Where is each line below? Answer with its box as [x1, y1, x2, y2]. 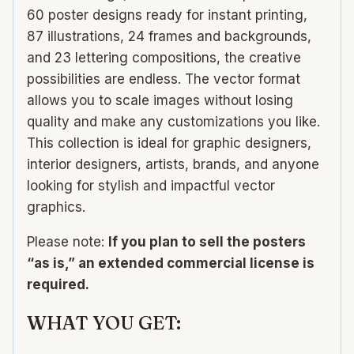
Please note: [27, 234, 108, 250]
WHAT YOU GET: [27, 311, 181, 335]
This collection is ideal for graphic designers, [27, 135, 311, 152]
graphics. [27, 199, 85, 216]
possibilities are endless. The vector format [27, 71, 300, 88]
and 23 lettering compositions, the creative [27, 50, 301, 66]
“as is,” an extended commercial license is [27, 255, 314, 272]
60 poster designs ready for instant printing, [27, 7, 307, 24]
